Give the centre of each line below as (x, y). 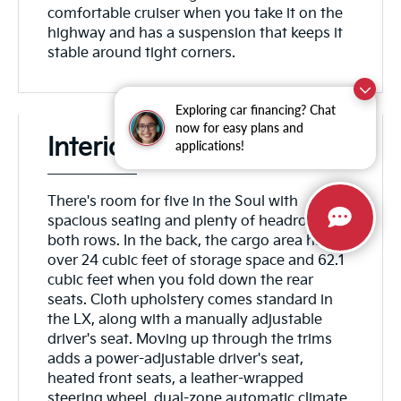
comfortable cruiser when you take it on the (196, 14)
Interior (91, 149)
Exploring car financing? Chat (256, 110)
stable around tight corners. (142, 54)
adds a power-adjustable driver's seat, (176, 360)
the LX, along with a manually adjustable (185, 320)
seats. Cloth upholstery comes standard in (191, 301)
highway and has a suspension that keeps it (196, 34)
